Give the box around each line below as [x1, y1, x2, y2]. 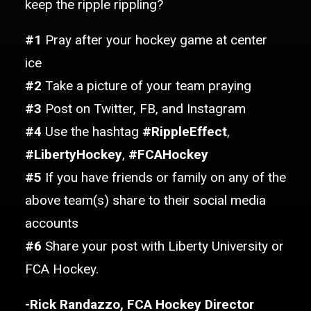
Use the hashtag [42, 124, 142, 140]
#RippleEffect [142, 124, 227, 140]
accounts [25, 215, 78, 231]
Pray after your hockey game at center [42, 32, 267, 48]
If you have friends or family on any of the [42, 169, 286, 185]
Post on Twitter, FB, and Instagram [42, 101, 246, 117]
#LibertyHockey [25, 146, 122, 162]
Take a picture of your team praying [42, 78, 251, 94]
